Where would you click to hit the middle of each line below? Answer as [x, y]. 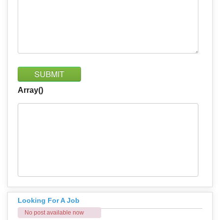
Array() [30, 90]
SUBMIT [49, 74]
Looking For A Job [49, 200]
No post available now [54, 212]
